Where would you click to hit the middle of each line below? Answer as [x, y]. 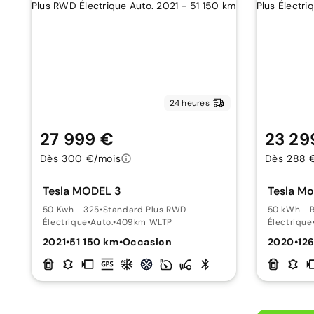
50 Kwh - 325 [71, 210]
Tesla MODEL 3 [82, 191]
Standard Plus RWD [144, 210]
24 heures [189, 103]
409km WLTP [145, 222]
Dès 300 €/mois [80, 158]
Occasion [147, 242]
